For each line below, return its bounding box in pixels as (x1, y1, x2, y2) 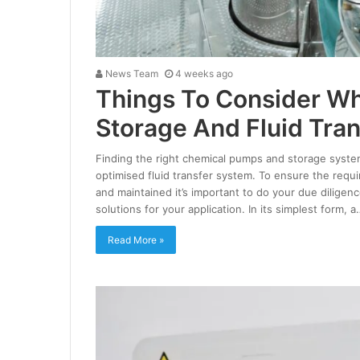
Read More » (107, 233, 164, 246)
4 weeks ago (174, 67, 233, 80)
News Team (102, 67, 158, 80)
